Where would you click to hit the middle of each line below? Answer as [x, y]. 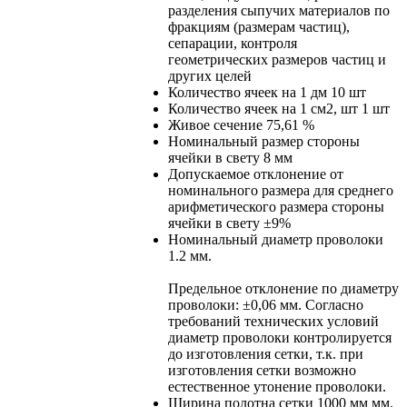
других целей [210, 76]
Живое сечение [215, 125]
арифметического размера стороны [276, 207]
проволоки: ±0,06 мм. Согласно [266, 305]
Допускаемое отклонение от [256, 174]
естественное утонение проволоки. [277, 387]
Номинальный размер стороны [264, 142]
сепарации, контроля [233, 44]
